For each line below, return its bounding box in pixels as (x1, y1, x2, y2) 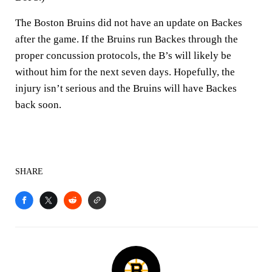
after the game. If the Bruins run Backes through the (15, 33, 238, 45)
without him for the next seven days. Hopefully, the (15, 66, 235, 78)
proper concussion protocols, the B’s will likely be (15, 50, 231, 61)
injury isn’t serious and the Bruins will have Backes (15, 83, 237, 94)
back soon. (15, 99, 61, 110)
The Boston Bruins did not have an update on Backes (15, 17, 242, 29)
